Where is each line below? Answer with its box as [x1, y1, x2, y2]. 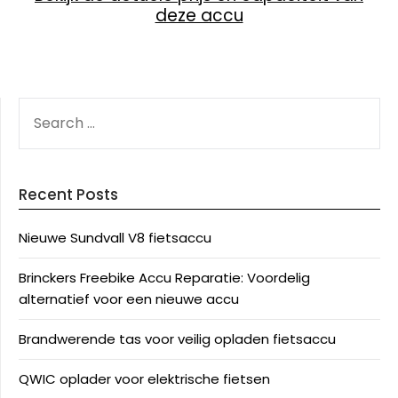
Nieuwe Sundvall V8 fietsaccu [19, 228, 211, 247]
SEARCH [18, 98, 68, 116]
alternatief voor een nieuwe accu [19, 290, 239, 308]
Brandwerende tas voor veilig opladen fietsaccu [19, 330, 336, 348]
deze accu [155, 4, 243, 28]
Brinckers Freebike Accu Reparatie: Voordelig [19, 268, 310, 287]
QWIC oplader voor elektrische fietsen [19, 370, 270, 388]
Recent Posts [19, 184, 118, 205]
